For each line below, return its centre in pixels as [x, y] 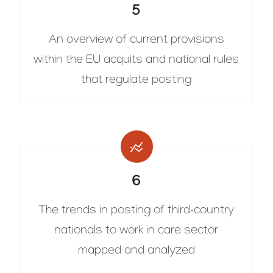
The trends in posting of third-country [136, 211]
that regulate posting [136, 81]
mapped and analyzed [136, 252]
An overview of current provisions [136, 41]
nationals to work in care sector [136, 232]
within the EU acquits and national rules [136, 61]
